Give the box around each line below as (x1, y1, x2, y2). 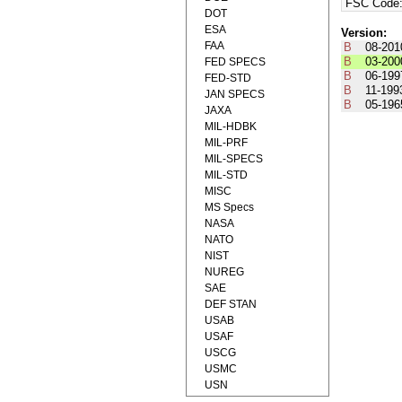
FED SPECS (205, 56, 266, 68)
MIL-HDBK (205, 120, 257, 133)
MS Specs (205, 201, 254, 214)
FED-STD (205, 72, 251, 84)
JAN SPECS (205, 88, 265, 100)
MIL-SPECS (205, 153, 263, 165)
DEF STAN (205, 298, 257, 310)
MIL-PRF (205, 136, 248, 149)
